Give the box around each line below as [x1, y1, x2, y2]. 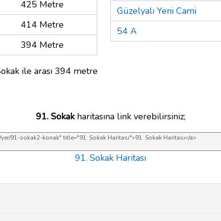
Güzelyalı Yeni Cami [117, 4, 196, 17]
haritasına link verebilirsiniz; [74, 110, 185, 122]
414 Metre [21, 18, 64, 31]
